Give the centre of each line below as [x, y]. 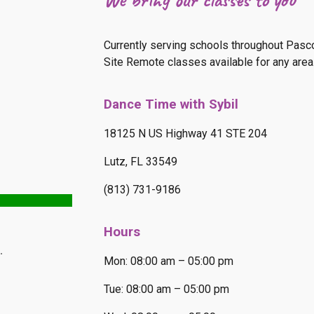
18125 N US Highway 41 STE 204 [186, 134]
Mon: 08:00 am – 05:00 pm [169, 261]
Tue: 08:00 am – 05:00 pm [167, 289]
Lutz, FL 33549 [141, 162]
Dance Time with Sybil [171, 104]
